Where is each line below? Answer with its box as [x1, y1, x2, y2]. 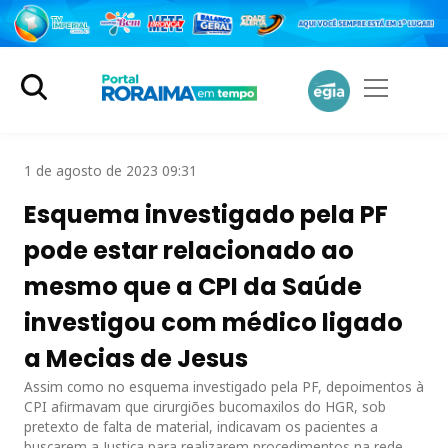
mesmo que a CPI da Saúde [24, 269, 362, 303]
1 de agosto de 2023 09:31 [24, 160, 197, 180]
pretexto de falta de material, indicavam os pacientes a [24, 416, 378, 436]
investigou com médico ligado [24, 305, 403, 339]
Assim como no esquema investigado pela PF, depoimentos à [24, 376, 424, 396]
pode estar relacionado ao [24, 233, 354, 267]
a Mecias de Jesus [24, 341, 248, 375]
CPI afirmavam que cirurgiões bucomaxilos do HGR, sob [24, 396, 386, 416]
